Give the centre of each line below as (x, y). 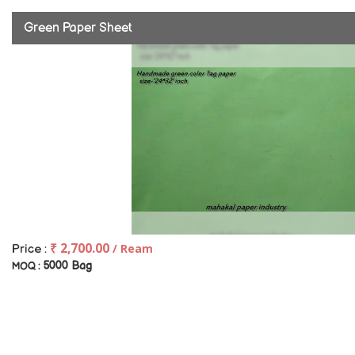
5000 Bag (67, 266)
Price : (31, 249)
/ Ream (133, 248)
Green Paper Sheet (78, 28)
